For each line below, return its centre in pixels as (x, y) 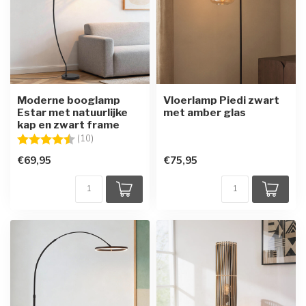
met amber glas (205, 112)
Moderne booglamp (69, 100)
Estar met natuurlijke (72, 112)
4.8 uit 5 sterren (127, 138)
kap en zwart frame (68, 124)
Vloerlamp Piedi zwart (221, 100)
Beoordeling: (46, 138)
